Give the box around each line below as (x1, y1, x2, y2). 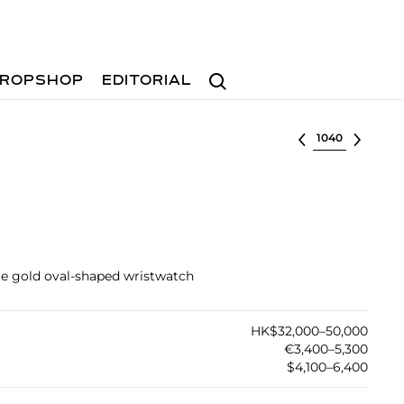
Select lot (312, 128, 374, 144)
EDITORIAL (102, 74, 193, 88)
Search (201, 64, 248, 81)
